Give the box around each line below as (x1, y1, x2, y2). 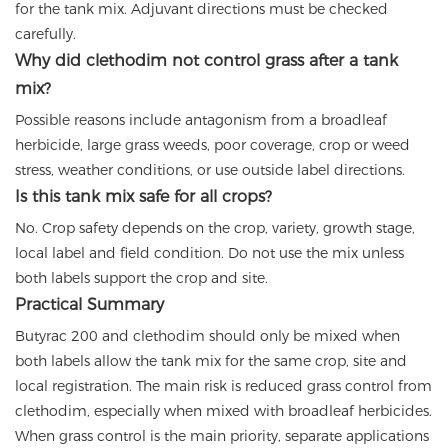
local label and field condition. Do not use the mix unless (15, 244, 404, 263)
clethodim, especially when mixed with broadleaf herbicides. (15, 402, 432, 421)
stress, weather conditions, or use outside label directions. (15, 161, 405, 180)
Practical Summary (15, 295, 164, 315)
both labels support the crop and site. (15, 269, 268, 288)
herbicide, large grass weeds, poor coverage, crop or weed (15, 136, 410, 155)
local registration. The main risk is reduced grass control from (15, 377, 432, 396)
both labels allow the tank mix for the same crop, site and (15, 352, 407, 371)
